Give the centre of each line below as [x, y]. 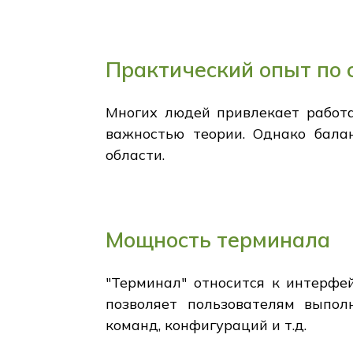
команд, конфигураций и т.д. [206, 325]
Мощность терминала [218, 240]
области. [136, 155]
